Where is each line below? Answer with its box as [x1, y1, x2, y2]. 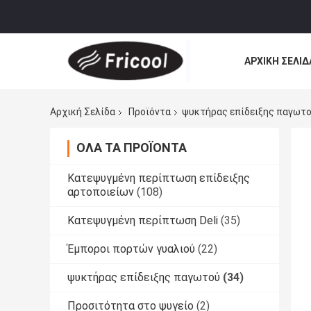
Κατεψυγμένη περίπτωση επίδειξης [67, 171, 250, 185]
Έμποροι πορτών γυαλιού [67, 242, 195, 256]
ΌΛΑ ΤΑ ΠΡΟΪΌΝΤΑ [76, 140, 187, 155]
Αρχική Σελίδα [50, 106, 115, 118]
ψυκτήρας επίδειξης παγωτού [67, 271, 220, 285]
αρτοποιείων [67, 185, 134, 199]
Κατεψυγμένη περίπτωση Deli [67, 214, 218, 228]
